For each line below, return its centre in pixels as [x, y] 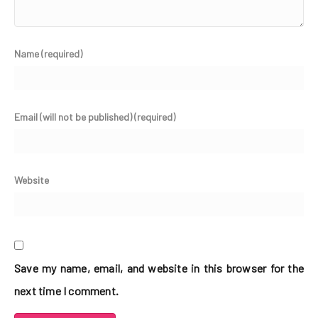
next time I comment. [66, 291]
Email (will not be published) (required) [95, 117]
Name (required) [48, 54]
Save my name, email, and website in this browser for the [159, 268]
